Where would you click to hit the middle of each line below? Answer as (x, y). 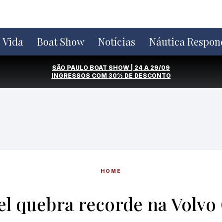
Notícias (117, 41)
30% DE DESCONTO (139, 76)
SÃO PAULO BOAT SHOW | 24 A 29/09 (111, 68)
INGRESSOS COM (80, 76)
